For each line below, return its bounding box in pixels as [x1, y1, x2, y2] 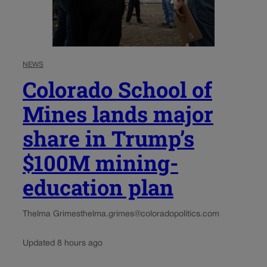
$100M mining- [23, 148, 178, 178]
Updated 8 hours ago [23, 240, 103, 248]
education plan [23, 173, 173, 202]
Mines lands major [23, 100, 213, 129]
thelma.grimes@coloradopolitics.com [80, 210, 219, 219]
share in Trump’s [23, 124, 194, 153]
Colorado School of [23, 75, 212, 104]
